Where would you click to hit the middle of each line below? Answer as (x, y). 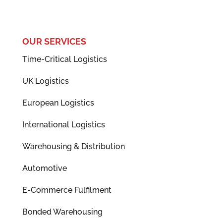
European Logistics (58, 103)
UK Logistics (45, 81)
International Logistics (63, 125)
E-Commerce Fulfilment (67, 190)
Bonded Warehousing (62, 212)
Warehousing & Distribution (73, 147)
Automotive (44, 168)
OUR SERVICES (54, 42)
